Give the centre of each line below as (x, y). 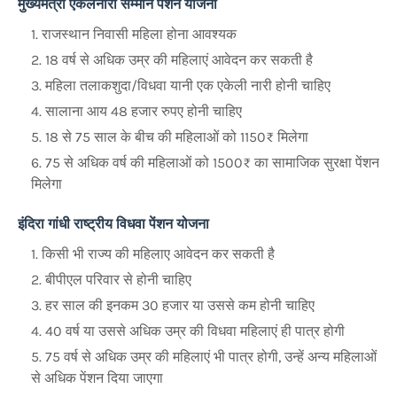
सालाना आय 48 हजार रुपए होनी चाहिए (144, 111)
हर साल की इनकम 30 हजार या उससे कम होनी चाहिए (180, 305)
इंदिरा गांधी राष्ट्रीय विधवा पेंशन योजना (115, 223)
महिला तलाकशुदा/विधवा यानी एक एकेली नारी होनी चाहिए (188, 85)
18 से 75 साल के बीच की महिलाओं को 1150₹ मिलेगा (177, 136)
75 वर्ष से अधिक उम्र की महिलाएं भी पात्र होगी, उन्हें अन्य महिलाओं (211, 356)
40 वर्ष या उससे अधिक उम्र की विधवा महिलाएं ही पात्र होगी (195, 331)
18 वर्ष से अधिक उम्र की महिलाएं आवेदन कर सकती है (179, 59)
